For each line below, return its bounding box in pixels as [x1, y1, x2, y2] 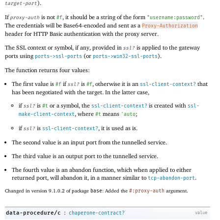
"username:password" [147, 15, 203, 21]
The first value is [12, 80, 56, 87]
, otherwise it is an [92, 80, 140, 87]
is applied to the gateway [135, 44, 200, 52]
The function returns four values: [5, 66, 90, 74]
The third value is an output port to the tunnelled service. [12, 152, 159, 160]
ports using [5, 52, 35, 60]
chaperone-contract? [69, 210, 125, 216]
